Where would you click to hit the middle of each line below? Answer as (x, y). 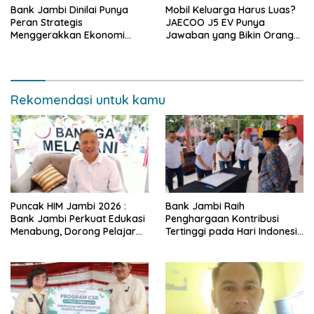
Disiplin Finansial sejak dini (71, 244)
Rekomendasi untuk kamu (88, 100)
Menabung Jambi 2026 (219, 244)
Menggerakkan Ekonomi (68, 35)
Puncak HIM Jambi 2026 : (68, 206)
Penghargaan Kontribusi (222, 218)
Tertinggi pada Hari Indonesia (234, 231)
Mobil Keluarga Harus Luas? (231, 10)
